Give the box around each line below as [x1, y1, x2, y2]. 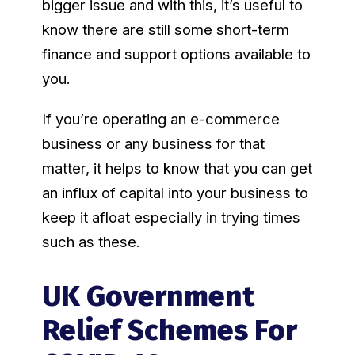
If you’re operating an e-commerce [41, 110, 280, 128]
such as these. [41, 233, 140, 251]
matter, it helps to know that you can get [41, 159, 312, 177]
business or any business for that [41, 135, 265, 153]
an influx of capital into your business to [41, 184, 308, 202]
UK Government [41, 278, 254, 315]
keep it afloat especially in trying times [41, 208, 300, 227]
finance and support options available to [41, 45, 311, 63]
